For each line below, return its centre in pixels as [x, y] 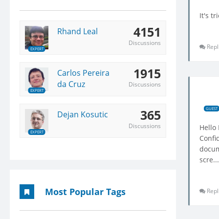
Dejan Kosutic [83, 114]
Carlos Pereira [83, 73]
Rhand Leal [77, 31]
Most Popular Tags [85, 191]
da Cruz [71, 84]
